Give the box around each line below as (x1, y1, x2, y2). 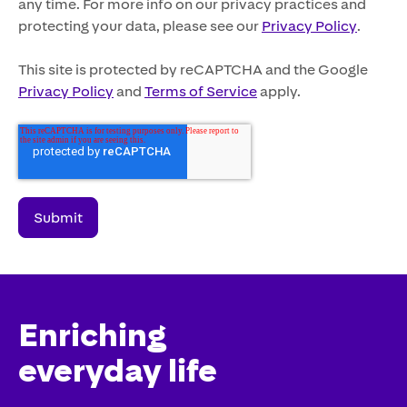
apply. (257, 83, 301, 100)
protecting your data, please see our (18, 17, 262, 35)
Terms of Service (144, 83, 257, 100)
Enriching (18, 316, 166, 354)
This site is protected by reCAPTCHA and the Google (18, 61, 368, 78)
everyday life (18, 352, 217, 390)
